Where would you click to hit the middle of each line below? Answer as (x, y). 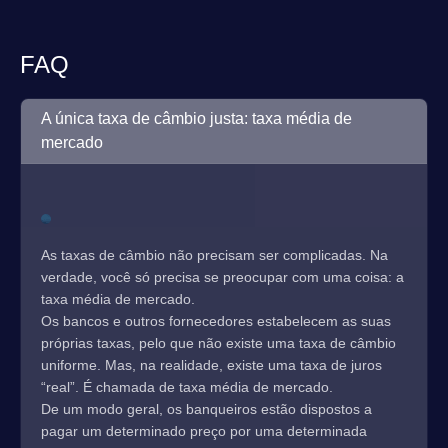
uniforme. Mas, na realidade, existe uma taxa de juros (211, 365)
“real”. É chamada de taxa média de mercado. (187, 387)
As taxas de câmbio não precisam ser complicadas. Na (214, 255)
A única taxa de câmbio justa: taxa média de (196, 118)
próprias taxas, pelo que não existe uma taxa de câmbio (218, 343)
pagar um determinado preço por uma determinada (204, 431)
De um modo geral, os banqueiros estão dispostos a (206, 409)
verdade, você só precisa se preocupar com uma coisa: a (222, 277)
